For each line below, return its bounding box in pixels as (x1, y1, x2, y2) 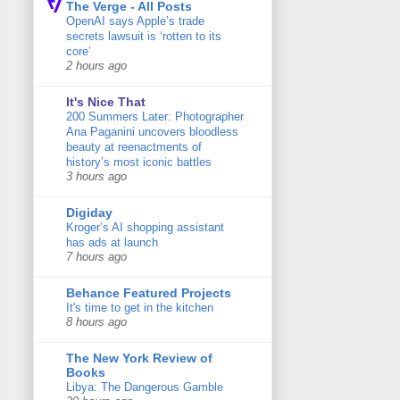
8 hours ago (66, 315, 127, 329)
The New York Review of (66, 350, 212, 365)
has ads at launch (66, 235, 158, 249)
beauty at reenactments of (66, 139, 202, 154)
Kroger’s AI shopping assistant (66, 220, 224, 234)
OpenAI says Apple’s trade (66, 13, 204, 28)
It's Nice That (66, 94, 146, 109)
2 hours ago (66, 59, 127, 72)
